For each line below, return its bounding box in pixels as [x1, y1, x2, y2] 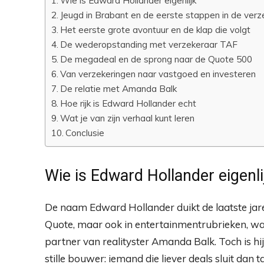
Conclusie [65, 127, 105, 138]
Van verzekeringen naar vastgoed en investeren [60, 68, 256, 80]
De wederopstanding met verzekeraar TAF [60, 38, 238, 50]
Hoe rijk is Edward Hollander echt [60, 97, 197, 109]
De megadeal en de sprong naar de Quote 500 [60, 53, 253, 65]
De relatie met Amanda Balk [60, 82, 177, 94]
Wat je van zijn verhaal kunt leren [60, 112, 195, 124]
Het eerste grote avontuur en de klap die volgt [60, 24, 251, 35]
